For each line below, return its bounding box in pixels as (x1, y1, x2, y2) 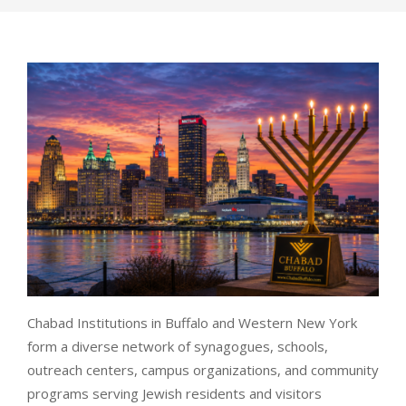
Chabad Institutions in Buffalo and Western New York (27, 313, 357, 332)
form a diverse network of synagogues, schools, (27, 336, 328, 355)
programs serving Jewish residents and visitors (27, 383, 322, 402)
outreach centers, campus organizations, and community (27, 360, 379, 379)
